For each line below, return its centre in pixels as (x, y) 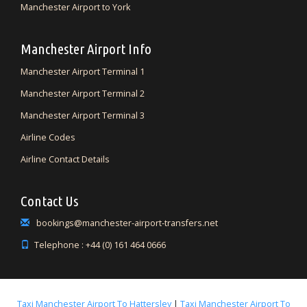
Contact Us (49, 200)
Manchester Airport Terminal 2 (83, 93)
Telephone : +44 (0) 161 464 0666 (100, 245)
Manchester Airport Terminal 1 (83, 71)
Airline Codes (48, 137)
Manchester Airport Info (86, 49)
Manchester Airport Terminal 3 (83, 115)
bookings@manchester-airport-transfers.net (126, 223)
